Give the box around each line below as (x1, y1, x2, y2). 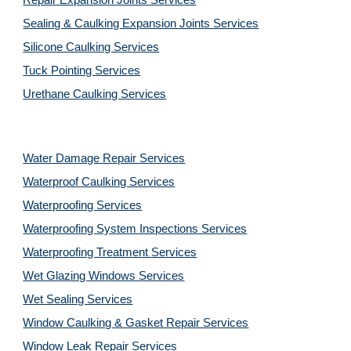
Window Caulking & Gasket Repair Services (23, 317, 249, 329)
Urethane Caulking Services (23, 88, 167, 100)
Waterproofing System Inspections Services (23, 223, 248, 235)
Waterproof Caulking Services (23, 175, 175, 188)
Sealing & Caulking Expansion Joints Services (23, 17, 259, 30)
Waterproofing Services (23, 199, 143, 212)
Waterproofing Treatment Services (23, 246, 197, 259)
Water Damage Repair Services (23, 152, 186, 165)
